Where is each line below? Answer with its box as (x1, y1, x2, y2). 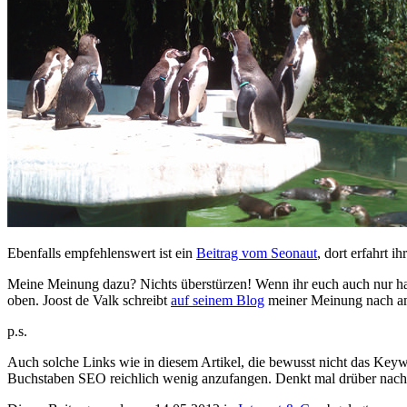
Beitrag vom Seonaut (196, 245, 317, 262)
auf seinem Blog (171, 293, 264, 309)
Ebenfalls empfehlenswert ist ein (7, 245, 196, 262)
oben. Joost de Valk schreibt (7, 293, 171, 309)
